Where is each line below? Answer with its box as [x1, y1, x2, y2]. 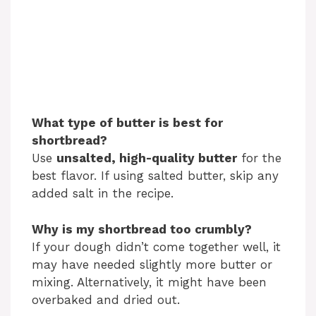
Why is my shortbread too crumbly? [32, 221, 252, 236]
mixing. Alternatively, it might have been [32, 274, 267, 289]
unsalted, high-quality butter [56, 151, 237, 166]
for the [237, 151, 281, 166]
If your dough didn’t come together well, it [32, 239, 281, 254]
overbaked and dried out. [32, 292, 180, 307]
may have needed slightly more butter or [32, 257, 272, 272]
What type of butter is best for [32, 116, 223, 130]
